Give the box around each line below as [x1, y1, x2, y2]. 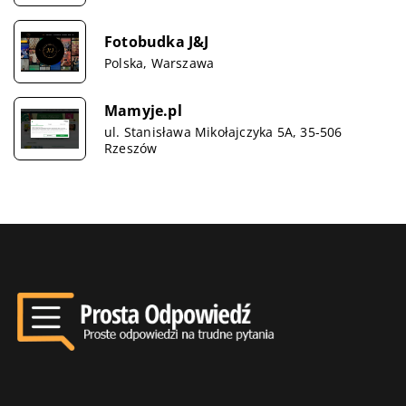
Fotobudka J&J [104, 31, 209, 52]
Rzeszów [104, 139, 158, 157]
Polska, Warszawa [104, 53, 215, 72]
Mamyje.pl [104, 100, 182, 121]
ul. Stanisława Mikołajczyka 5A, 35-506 [104, 122, 343, 140]
